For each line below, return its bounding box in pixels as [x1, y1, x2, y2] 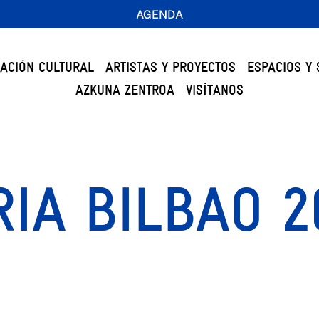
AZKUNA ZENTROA [75, 82, 174, 98]
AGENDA [136, 8, 183, 21]
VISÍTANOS [185, 82, 244, 98]
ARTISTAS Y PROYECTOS [105, 59, 236, 75]
